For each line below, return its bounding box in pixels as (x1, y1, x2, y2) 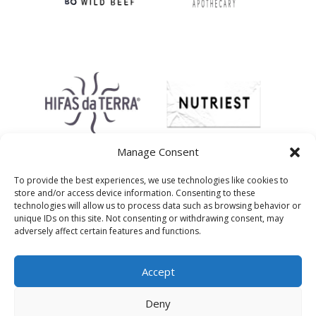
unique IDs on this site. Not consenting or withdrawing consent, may (14, 212, 284, 224)
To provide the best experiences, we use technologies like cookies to (14, 174, 288, 186)
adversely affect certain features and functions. (14, 225, 201, 237)
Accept (141, 264, 175, 279)
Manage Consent (117, 145, 199, 159)
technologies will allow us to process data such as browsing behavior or (14, 200, 301, 212)
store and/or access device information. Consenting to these (14, 187, 255, 199)
